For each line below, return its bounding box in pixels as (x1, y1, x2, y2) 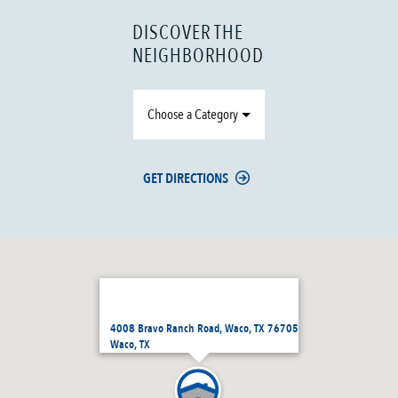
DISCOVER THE (132, 20, 244, 47)
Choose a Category (147, 105, 239, 125)
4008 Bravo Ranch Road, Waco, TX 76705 (110, 321, 298, 338)
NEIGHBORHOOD (132, 43, 265, 70)
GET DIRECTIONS (143, 169, 229, 189)
